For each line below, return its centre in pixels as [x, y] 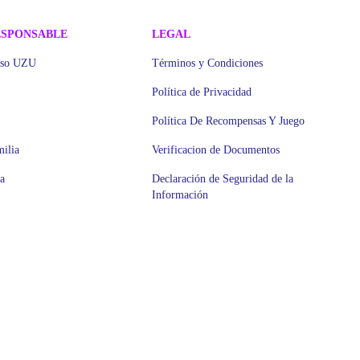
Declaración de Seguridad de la [222, 179]
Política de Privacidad [201, 92]
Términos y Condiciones [207, 63]
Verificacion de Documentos [215, 150]
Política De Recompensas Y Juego [228, 121]
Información [180, 195]
